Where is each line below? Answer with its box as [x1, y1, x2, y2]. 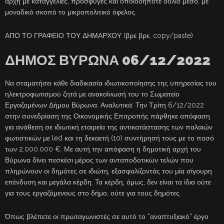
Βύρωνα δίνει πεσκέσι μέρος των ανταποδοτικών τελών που [5, 156, 193, 164]
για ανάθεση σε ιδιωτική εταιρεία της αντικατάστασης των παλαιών [5, 123, 212, 131]
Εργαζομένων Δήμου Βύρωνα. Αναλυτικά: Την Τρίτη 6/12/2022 [5, 101, 204, 109]
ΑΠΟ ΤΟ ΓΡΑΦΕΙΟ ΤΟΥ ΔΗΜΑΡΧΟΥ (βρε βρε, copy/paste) [5, 31, 193, 40]
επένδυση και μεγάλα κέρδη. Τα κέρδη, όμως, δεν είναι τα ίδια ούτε [5, 178, 211, 186]
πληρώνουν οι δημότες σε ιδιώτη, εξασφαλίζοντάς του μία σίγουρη [5, 167, 212, 175]
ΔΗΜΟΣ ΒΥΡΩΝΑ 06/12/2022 [5, 52, 210, 69]
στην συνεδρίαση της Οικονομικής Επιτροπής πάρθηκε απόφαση [5, 112, 210, 120]
